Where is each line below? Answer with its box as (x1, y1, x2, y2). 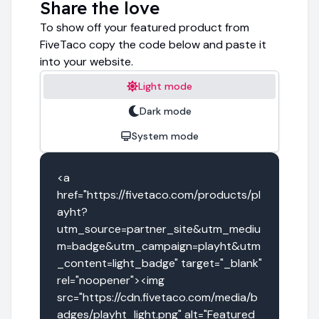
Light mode (138, 79, 192, 93)
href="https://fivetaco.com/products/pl (57, 187, 261, 202)
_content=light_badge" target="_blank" (57, 255, 262, 271)
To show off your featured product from (40, 19, 249, 35)
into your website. (40, 53, 133, 69)
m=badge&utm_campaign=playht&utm (57, 238, 261, 253)
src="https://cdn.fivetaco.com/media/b (57, 289, 258, 305)
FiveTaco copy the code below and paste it (40, 36, 266, 52)
